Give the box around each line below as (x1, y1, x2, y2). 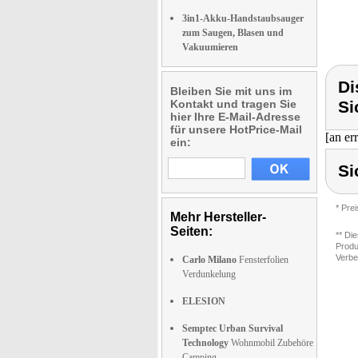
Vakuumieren (182, 42, 238, 53)
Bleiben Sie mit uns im (170, 85, 292, 97)
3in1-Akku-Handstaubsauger (182, 13, 304, 24)
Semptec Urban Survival (182, 323, 283, 334)
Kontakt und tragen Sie (170, 97, 296, 110)
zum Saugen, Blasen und (182, 27, 284, 38)
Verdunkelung (182, 268, 236, 280)
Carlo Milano (182, 254, 237, 265)
